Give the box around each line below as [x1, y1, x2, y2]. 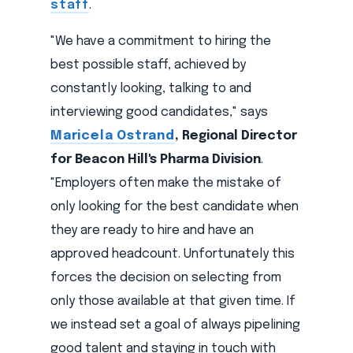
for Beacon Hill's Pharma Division [50, 153, 261, 167]
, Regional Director [174, 129, 297, 143]
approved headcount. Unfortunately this [50, 247, 295, 262]
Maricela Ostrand [50, 129, 175, 143]
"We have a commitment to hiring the [50, 35, 271, 49]
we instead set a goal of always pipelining [50, 318, 300, 333]
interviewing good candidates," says [50, 106, 268, 120]
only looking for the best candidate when [50, 200, 299, 214]
